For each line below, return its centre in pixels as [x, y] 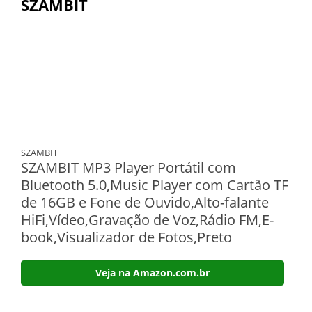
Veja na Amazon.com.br [153, 273]
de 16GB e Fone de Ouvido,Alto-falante [145, 202]
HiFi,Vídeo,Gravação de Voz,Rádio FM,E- [147, 220]
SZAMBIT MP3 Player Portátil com [128, 167]
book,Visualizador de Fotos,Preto [126, 237]
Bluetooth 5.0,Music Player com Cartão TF [155, 185]
